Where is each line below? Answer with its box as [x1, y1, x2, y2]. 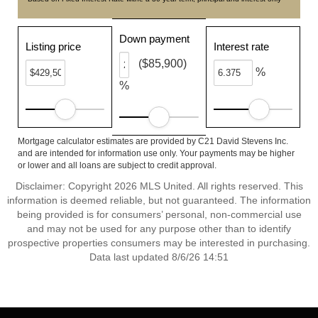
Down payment [119, 33, 190, 45]
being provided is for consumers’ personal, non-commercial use [16, 209, 302, 220]
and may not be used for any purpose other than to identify [27, 223, 291, 234]
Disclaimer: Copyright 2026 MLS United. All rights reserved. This [15, 180, 303, 192]
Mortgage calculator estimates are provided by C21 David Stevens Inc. [18, 136, 288, 146]
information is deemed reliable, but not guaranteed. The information [7, 194, 311, 206]
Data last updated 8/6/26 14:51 [89, 251, 229, 263]
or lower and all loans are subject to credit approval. [18, 160, 216, 170]
